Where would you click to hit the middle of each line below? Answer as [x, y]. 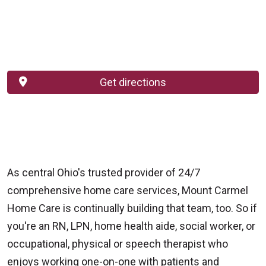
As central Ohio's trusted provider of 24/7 [104, 172]
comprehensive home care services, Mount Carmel [128, 190]
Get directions [133, 82]
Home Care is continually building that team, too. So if [132, 208]
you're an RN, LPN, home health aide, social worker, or [131, 226]
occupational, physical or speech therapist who [118, 243]
